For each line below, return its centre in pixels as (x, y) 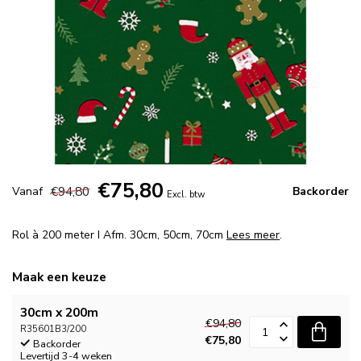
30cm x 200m (59, 312)
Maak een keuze (59, 277)
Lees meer (253, 235)
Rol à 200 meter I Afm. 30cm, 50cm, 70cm (119, 235)
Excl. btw (186, 195)
